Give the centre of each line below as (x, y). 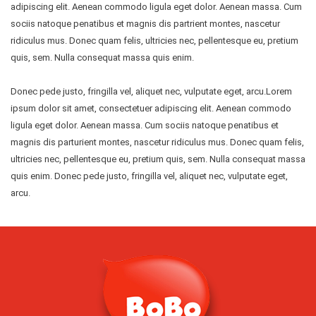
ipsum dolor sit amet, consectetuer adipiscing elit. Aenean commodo (151, 108)
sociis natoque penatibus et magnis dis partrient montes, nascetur (145, 23)
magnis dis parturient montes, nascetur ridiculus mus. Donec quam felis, (157, 142)
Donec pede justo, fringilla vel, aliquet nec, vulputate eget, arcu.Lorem (151, 91)
